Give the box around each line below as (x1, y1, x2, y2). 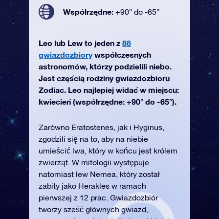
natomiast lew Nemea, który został (39, 170, 160, 178)
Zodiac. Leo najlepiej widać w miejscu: (39, 85, 179, 94)
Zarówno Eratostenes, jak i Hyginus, (39, 123, 164, 131)
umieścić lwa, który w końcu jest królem (39, 146, 177, 155)
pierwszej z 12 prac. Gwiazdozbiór (39, 193, 158, 202)
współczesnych (92, 50, 151, 59)
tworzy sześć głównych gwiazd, (39, 205, 148, 214)
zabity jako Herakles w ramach (39, 181, 146, 190)
